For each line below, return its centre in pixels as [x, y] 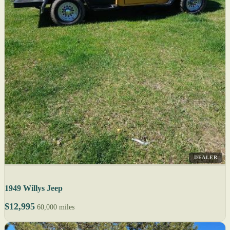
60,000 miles [56, 207]
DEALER [206, 158]
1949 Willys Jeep [34, 188]
